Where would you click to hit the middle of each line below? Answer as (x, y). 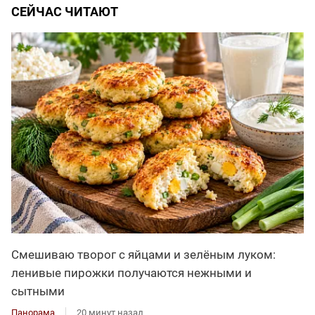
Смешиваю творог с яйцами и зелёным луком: (143, 255)
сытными (38, 291)
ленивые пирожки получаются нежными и (131, 273)
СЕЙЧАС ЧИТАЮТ (65, 12)
